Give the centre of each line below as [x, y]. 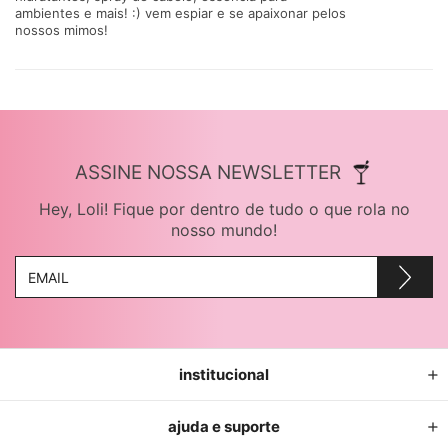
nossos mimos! [63, 30]
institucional [224, 375]
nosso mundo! [224, 230]
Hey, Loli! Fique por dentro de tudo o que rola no [224, 209]
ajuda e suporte [224, 427]
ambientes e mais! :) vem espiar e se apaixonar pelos [180, 13]
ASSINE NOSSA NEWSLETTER [207, 173]
